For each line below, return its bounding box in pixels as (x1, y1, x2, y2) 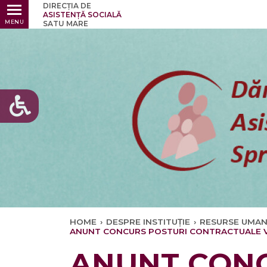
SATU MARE (43, 18, 88, 28)
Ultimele (227, 9, 260, 18)
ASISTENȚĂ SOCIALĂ (43, 10, 122, 19)
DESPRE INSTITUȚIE (106, 217, 190, 226)
